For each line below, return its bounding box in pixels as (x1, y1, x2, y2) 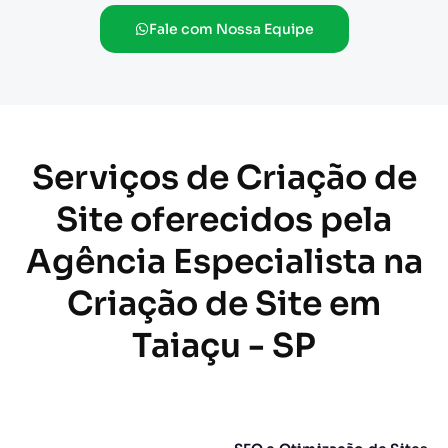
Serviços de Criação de (31, 157, 417, 200)
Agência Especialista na (25, 241, 423, 284)
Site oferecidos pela (56, 199, 392, 242)
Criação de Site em (67, 283, 381, 326)
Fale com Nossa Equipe (148, 20, 314, 39)
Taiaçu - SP (132, 325, 316, 368)
